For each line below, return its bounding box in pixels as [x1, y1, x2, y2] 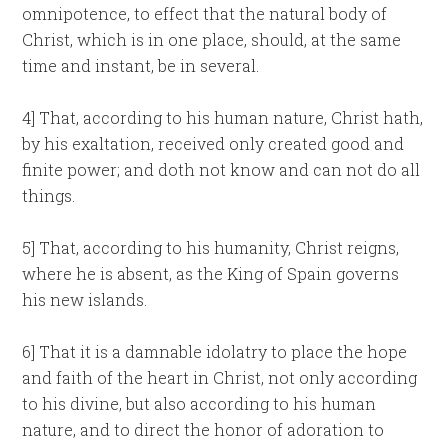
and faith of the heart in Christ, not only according [22, 367, 418, 388]
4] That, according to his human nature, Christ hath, [22, 107, 424, 128]
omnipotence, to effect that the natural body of [22, 3, 388, 24]
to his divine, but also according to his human [22, 393, 377, 414]
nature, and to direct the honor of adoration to [22, 419, 385, 440]
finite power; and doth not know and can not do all [22, 159, 421, 180]
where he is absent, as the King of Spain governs [22, 263, 400, 284]
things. [22, 185, 76, 206]
